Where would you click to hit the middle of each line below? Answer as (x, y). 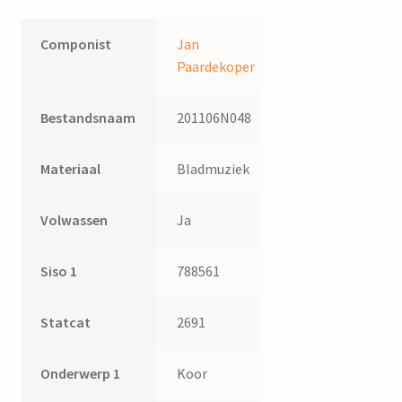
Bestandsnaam (88, 117)
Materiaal (71, 168)
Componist (76, 44)
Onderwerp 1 (81, 373)
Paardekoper (216, 66)
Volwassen (74, 219)
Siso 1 (59, 271)
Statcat (66, 322)
